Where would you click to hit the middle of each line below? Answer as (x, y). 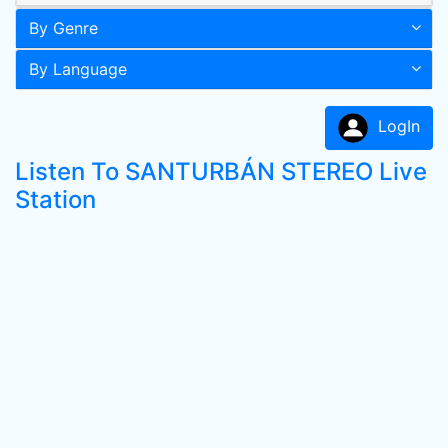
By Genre (63, 28)
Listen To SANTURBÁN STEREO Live (221, 171)
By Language (78, 69)
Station (55, 199)
